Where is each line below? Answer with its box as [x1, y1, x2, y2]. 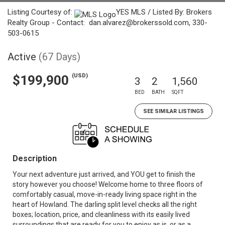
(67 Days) [39, 51, 80, 63]
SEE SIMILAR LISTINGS [143, 108, 204, 115]
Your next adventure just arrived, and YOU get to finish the [13, 170, 195, 178]
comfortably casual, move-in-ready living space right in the [13, 190, 197, 198]
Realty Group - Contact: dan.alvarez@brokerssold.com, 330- [8, 18, 207, 27]
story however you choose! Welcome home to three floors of [13, 180, 203, 188]
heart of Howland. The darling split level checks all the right [13, 200, 197, 208]
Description [13, 154, 57, 163]
